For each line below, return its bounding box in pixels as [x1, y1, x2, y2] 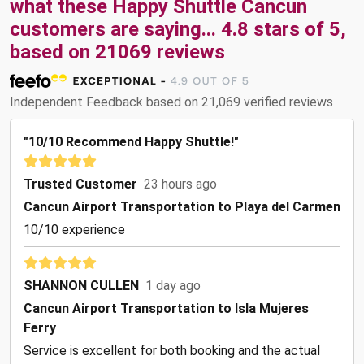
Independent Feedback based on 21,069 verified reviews [10, 94, 333, 110]
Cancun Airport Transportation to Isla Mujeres [24, 301, 309, 317]
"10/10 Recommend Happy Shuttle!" [24, 134, 239, 150]
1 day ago [145, 278, 201, 294]
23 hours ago [144, 176, 217, 193]
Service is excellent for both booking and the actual [24, 343, 320, 359]
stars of [249, 18, 329, 41]
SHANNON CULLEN [24, 278, 139, 294]
